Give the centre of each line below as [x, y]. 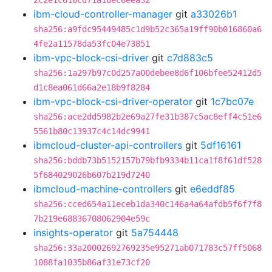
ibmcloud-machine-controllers [103, 189]
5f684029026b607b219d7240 [92, 175]
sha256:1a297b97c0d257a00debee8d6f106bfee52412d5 [148, 73]
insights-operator [73, 233]
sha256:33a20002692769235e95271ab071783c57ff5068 [148, 248]
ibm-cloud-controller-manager [103, 14]
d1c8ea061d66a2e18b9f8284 [92, 87]
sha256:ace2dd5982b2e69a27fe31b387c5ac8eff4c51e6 [148, 117]
